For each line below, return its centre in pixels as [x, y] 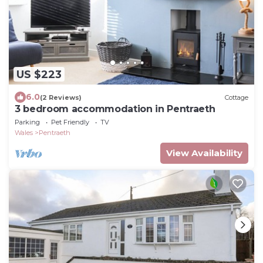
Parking [27, 122]
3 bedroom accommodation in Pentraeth [115, 109]
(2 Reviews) [61, 97]
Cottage [237, 97]
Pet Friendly [70, 122]
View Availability [204, 153]
